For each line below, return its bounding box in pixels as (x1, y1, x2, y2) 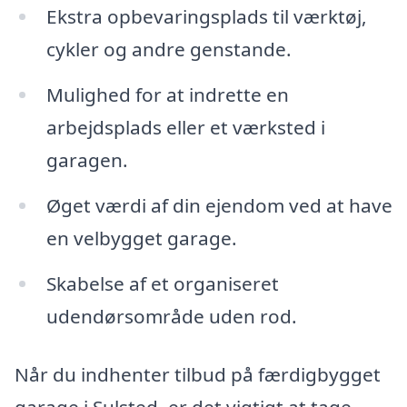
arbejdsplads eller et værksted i (45, 114, 325, 141)
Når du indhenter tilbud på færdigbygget (15, 361, 381, 387)
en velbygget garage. (45, 224, 237, 251)
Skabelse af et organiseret (45, 270, 279, 296)
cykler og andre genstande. (45, 36, 292, 63)
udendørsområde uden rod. (45, 303, 297, 329)
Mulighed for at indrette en (45, 82, 289, 108)
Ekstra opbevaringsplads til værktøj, (45, 4, 367, 30)
